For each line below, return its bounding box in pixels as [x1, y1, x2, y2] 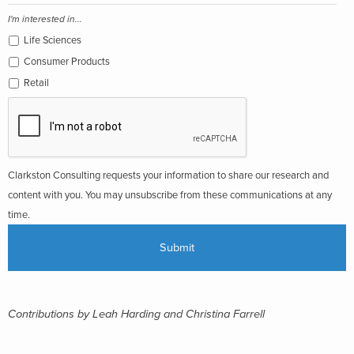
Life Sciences [24, 33, 81, 47]
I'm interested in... [8, 13, 82, 24]
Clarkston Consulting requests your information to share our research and [8, 168, 329, 182]
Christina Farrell [186, 307, 265, 321]
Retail [24, 76, 49, 89]
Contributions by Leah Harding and [8, 307, 186, 321]
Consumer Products [24, 55, 110, 68]
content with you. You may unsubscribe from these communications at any [8, 188, 332, 201]
